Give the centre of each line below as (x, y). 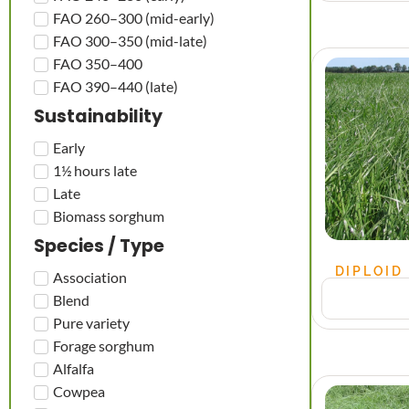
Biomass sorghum (109, 215)
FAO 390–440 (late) (115, 86)
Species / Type (99, 246)
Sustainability (98, 116)
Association (90, 277)
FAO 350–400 (98, 63)
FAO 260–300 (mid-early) (134, 17)
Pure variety (91, 322)
